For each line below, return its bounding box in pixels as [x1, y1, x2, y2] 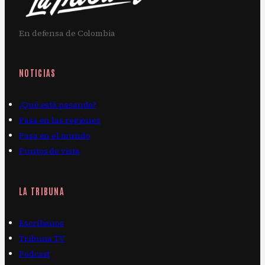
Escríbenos [19, 217, 64, 230]
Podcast [19, 248, 50, 260]
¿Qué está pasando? [19, 98, 97, 111]
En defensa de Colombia [19, 27, 115, 39]
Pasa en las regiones [19, 114, 101, 126]
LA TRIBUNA [19, 185, 65, 197]
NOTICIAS [19, 66, 56, 78]
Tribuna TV [19, 232, 65, 245]
